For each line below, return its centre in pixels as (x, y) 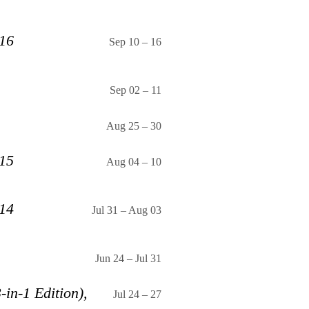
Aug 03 (145, 210)
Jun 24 (110, 259)
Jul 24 (126, 295)
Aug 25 (123, 126)
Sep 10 (124, 42)
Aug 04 (123, 162)
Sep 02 (125, 90)
